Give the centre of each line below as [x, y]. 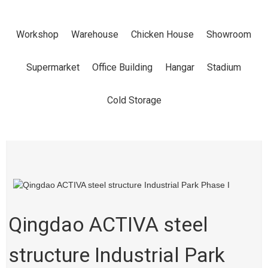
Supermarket [53, 67]
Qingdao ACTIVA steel [109, 224]
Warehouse [95, 34]
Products [122, 53]
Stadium [224, 67]
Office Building [122, 67]
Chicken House [162, 34]
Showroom [229, 34]
